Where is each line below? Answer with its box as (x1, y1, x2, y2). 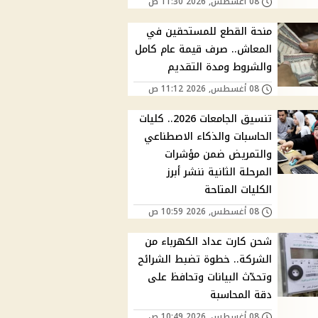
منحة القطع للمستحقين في (146, 22, 273, 42)
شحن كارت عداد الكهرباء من (145, 232, 273, 252)
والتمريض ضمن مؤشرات (165, 145, 273, 165)
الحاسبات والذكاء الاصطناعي (144, 127, 273, 147)
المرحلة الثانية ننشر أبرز (167, 163, 273, 182)
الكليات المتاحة (204, 180, 273, 200)
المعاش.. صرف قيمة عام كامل (135, 40, 273, 60)
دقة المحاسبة (210, 285, 273, 305)
